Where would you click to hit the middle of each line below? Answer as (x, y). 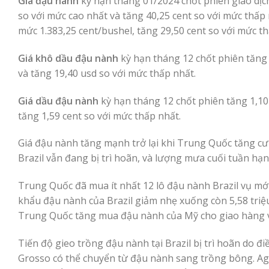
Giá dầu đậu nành (58, 101)
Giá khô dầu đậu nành (68, 58)
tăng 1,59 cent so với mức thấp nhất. (99, 116)
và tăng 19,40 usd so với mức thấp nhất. (107, 73)
